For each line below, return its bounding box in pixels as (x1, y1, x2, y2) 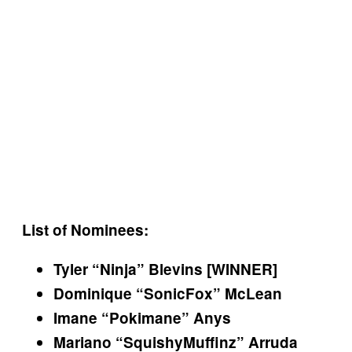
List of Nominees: (22, 219, 148, 241)
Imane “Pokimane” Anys (53, 307, 231, 329)
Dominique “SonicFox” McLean (53, 283, 282, 305)
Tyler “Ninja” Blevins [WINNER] (53, 258, 277, 280)
